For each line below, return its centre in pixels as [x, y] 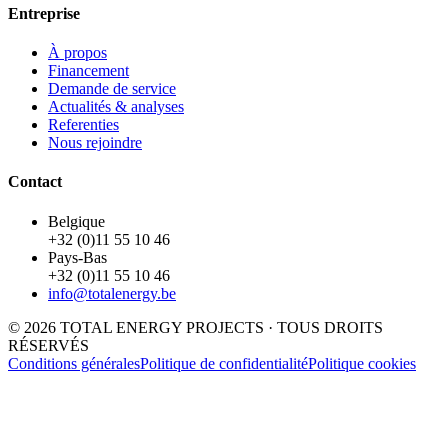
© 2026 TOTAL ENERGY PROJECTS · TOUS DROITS [195, 327]
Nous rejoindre [95, 142]
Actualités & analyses [116, 106]
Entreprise [44, 13]
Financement [88, 70]
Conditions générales [74, 363]
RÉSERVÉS [48, 345]
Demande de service [112, 88]
